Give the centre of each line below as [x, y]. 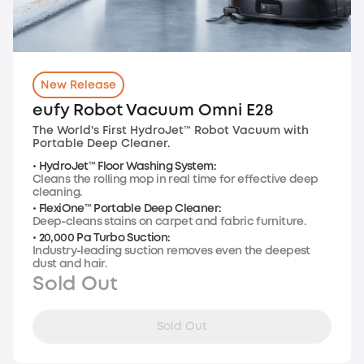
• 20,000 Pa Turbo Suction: [102, 238]
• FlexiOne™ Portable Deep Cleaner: [127, 208]
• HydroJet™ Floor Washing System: [124, 166]
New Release [78, 85]
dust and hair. [70, 264]
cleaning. [58, 192]
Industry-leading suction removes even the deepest [171, 251]
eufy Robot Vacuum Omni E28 [154, 110]
